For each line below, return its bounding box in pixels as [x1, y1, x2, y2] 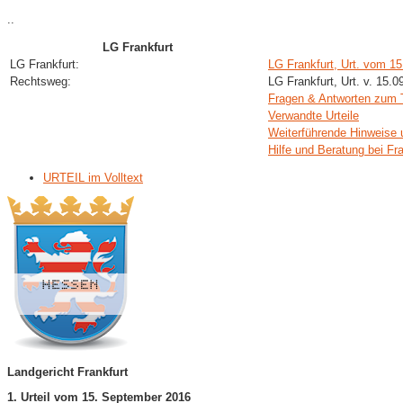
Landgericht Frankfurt [7, 364, 128, 379]
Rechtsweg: [10, 74, 71, 88]
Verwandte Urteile [268, 108, 359, 122]
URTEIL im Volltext [43, 170, 143, 184]
